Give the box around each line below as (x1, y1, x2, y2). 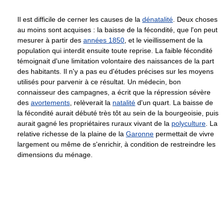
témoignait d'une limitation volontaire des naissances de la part (17, 57, 214, 65)
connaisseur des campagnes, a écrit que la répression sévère (17, 88, 211, 97)
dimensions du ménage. (17, 151, 93, 159)
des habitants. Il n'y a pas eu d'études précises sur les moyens (17, 67, 214, 76)
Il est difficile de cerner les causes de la (17, 15, 142, 24)
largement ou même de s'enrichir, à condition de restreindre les (17, 140, 216, 149)
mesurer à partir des (17, 36, 83, 45)
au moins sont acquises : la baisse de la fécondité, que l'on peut (17, 26, 218, 34)
